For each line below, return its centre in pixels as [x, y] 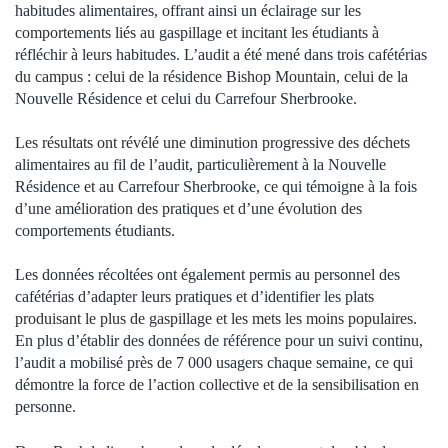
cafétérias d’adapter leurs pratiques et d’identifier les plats [194, 297]
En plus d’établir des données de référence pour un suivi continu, [219, 341]
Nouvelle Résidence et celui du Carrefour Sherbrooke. [186, 98]
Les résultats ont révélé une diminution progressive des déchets [212, 142]
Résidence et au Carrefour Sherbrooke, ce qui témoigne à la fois [216, 186]
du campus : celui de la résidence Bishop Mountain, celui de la [211, 76]
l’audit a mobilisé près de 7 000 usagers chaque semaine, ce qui [214, 363]
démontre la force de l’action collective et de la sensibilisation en [217, 385]
